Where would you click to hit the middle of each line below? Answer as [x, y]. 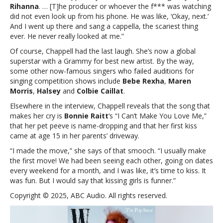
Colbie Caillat [99, 91]
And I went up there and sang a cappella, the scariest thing [104, 26]
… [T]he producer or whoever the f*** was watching [127, 6]
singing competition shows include [66, 81]
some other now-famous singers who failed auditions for [102, 71]
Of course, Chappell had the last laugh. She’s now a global [103, 51]
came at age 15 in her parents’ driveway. [75, 136]
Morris [21, 91]
